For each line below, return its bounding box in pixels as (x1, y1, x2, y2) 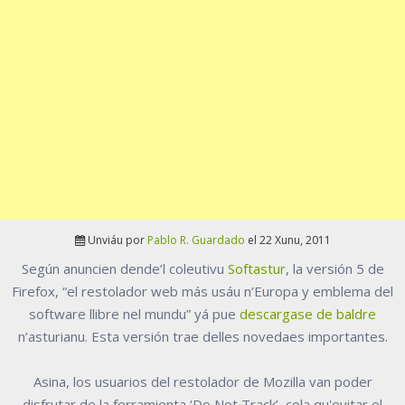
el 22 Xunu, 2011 (244, 232, 331, 249)
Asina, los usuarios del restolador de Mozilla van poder (33, 372, 372, 391)
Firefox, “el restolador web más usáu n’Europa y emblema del (12, 282, 393, 301)
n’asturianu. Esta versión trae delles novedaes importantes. (17, 327, 388, 346)
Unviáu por (87, 232, 147, 249)
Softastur (227, 259, 286, 278)
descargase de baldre (240, 305, 376, 324)
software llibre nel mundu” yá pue (29, 305, 240, 324)
